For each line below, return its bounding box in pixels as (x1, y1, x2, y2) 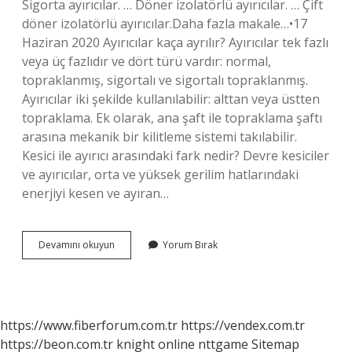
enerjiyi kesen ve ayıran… (22, 185, 169, 202)
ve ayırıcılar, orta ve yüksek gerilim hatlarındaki (22, 166, 299, 183)
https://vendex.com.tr (181, 317, 305, 334)
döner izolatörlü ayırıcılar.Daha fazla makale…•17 (22, 15, 307, 32)
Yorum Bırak (163, 238, 218, 251)
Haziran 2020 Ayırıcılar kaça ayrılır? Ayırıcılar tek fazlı (22, 34, 328, 51)
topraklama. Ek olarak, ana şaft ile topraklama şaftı (22, 109, 322, 126)
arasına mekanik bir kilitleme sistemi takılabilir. (22, 128, 297, 145)
